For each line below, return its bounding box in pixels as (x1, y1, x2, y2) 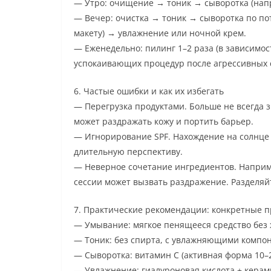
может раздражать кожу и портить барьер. (74, 115, 253, 127)
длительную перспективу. (74, 145, 183, 157)
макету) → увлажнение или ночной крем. (74, 27, 246, 39)
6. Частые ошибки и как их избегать (74, 85, 224, 97)
